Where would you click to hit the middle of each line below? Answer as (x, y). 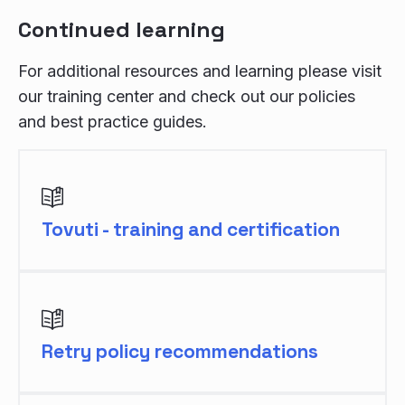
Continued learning (122, 30)
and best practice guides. (113, 122)
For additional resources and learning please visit (200, 71)
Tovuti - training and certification (191, 230)
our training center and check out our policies (187, 97)
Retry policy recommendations (180, 352)
